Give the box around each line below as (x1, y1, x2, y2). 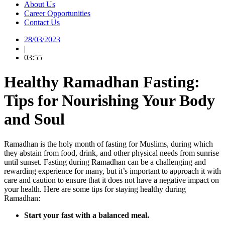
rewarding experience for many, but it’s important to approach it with (4, 166, 221, 175)
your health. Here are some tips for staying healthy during (4, 184, 186, 193)
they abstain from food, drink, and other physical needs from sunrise (4, 148, 219, 157)
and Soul (4, 110, 65, 129)
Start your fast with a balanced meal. (24, 210, 149, 219)
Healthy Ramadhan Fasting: (4, 73, 200, 91)
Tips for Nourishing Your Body (4, 91, 215, 110)
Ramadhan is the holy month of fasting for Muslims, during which (4, 139, 213, 148)
